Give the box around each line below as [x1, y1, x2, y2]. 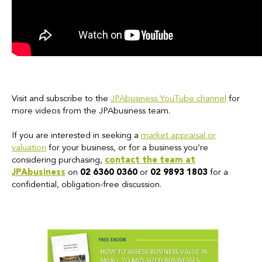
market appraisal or [141, 131, 216, 140]
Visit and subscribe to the [12, 94, 111, 104]
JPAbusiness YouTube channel [111, 94, 226, 104]
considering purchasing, [12, 156, 105, 165]
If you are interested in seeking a [12, 131, 141, 140]
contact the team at [105, 156, 195, 165]
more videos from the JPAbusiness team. [12, 106, 173, 116]
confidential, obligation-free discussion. [12, 180, 161, 189]
